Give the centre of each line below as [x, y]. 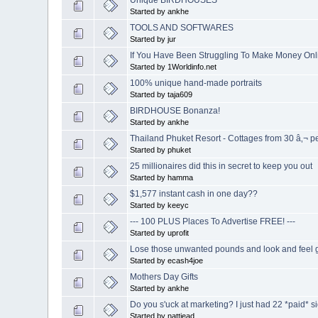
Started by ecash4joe [167, 260]
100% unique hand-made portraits [196, 83]
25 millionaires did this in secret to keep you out [221, 166]
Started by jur [153, 39]
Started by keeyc [160, 205]
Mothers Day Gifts [164, 276]
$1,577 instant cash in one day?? [194, 193]
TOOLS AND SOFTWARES [182, 27]
